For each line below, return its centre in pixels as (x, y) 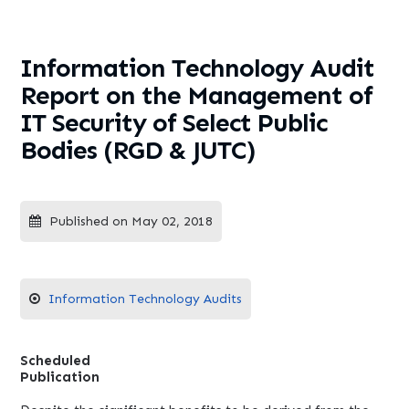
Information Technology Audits (146, 299)
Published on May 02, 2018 (130, 221)
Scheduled (56, 360)
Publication (60, 377)
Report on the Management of (197, 95)
